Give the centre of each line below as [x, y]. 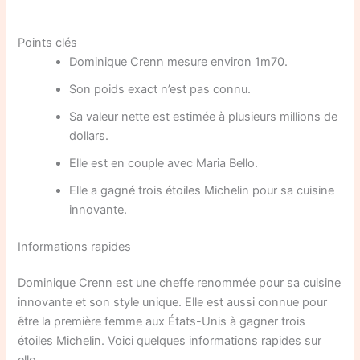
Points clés [48, 42]
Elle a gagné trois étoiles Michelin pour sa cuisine [202, 190]
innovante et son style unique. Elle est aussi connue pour [173, 303]
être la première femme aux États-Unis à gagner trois [162, 322]
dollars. [89, 135]
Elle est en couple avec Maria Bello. [164, 163]
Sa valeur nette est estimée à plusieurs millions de [204, 116]
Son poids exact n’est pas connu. [160, 89]
